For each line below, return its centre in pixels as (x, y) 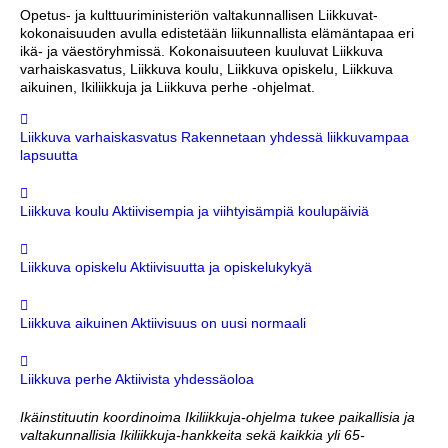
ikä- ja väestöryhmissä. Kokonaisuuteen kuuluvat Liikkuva (201, 51)
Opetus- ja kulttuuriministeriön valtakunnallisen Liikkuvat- (199, 15)
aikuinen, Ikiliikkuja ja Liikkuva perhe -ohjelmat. (167, 87)
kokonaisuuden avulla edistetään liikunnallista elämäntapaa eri (217, 33)
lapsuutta (49, 155)
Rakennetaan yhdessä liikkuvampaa (295, 137)
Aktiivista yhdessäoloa (184, 379)
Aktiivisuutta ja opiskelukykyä (221, 267)
